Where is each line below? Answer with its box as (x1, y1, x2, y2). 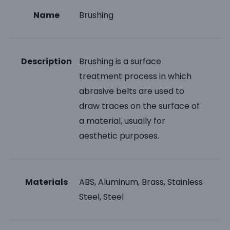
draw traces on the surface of (79, 100, 200, 112)
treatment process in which (79, 70, 192, 82)
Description (21, 55, 72, 67)
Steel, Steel (79, 190, 124, 203)
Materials (25, 176, 68, 188)
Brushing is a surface (79, 55, 162, 67)
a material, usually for (79, 114, 166, 127)
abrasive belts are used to (79, 85, 185, 97)
